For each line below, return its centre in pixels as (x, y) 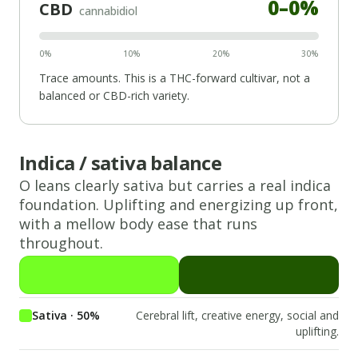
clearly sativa (119, 185)
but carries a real (227, 185)
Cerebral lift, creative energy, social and (237, 315)
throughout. (61, 243)
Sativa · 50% (66, 315)
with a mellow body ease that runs (138, 223)
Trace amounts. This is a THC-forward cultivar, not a (175, 78)
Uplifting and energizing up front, (221, 204)
